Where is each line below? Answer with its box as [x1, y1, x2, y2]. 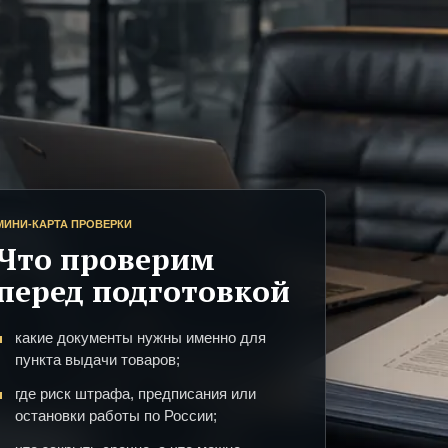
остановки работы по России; [15, 407, 217, 425]
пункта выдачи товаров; [15, 351, 180, 369]
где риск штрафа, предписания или [15, 385, 256, 403]
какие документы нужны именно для [15, 329, 266, 347]
